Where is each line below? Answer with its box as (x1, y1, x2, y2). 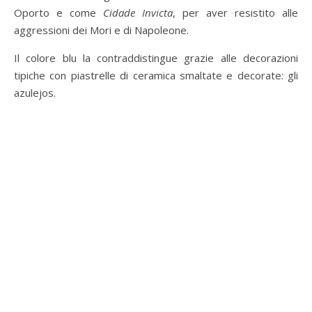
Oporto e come (14, 6, 103, 20)
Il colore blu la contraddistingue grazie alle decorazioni (14, 51, 298, 65)
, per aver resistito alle (173, 6, 298, 20)
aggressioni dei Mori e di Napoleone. (14, 23, 189, 38)
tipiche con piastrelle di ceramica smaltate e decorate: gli (14, 68, 298, 83)
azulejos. (14, 86, 56, 100)
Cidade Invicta (103, 6, 173, 20)
